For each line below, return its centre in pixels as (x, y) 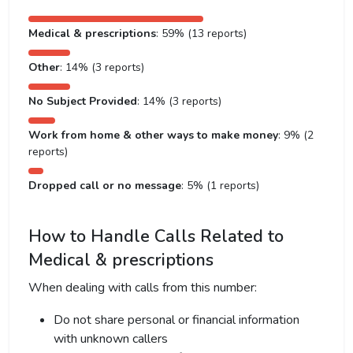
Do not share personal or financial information (176, 320)
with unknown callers (111, 339)
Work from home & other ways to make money (153, 135)
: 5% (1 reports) (220, 186)
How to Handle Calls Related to (156, 236)
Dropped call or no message (105, 186)
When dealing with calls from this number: (143, 288)
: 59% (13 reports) (201, 33)
